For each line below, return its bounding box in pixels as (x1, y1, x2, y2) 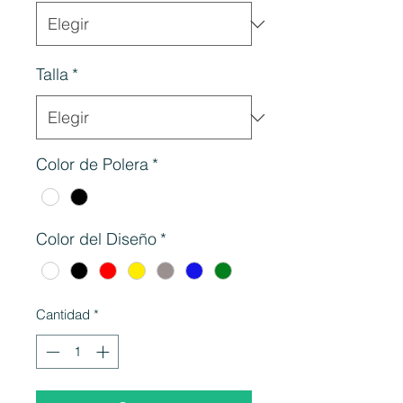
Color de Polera (36, 154, 148, 175)
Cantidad (36, 305, 90, 323)
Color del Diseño (36, 228, 157, 249)
